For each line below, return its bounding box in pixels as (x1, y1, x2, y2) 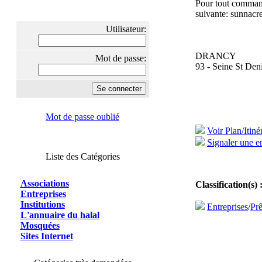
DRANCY (195, 51, 236, 61)
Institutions (20, 199, 65, 209)
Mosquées (20, 220, 60, 230)
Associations (20, 178, 69, 188)
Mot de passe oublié (46, 112, 119, 122)
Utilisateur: (105, 24, 146, 34)
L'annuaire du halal (20, 210, 99, 220)
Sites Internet (20, 231, 73, 241)
